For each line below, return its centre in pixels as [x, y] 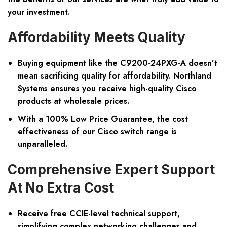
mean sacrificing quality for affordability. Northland [115, 76]
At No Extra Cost [61, 188]
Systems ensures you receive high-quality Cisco [107, 89]
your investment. [39, 12]
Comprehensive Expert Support [111, 170]
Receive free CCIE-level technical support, [99, 214]
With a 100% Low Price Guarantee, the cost [103, 119]
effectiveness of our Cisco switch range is [97, 132]
